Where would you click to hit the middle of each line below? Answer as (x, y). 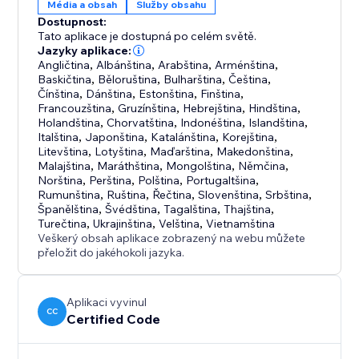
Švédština (131, 210)
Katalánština (184, 137)
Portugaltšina (221, 181)
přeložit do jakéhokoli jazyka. (111, 253)
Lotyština (119, 152)
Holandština (69, 123)
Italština (58, 137)
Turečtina (63, 224)
